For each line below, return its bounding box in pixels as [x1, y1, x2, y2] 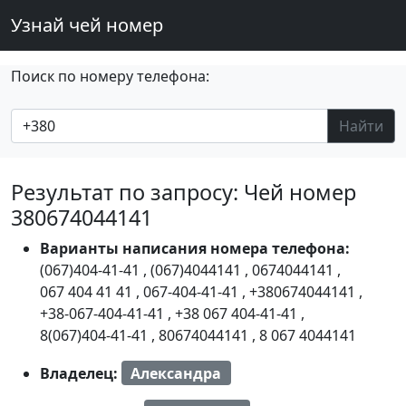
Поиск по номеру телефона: [11, 66, 209, 86]
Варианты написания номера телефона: [40, 238, 350, 258]
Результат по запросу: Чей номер [11, 178, 356, 207]
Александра [130, 362, 222, 383]
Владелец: [40, 362, 121, 383]
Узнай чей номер [11, 13, 163, 37]
